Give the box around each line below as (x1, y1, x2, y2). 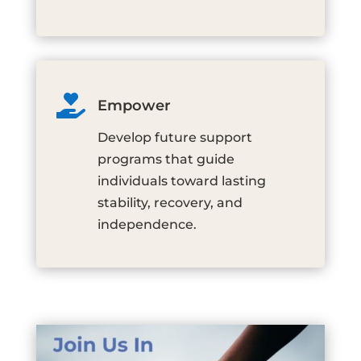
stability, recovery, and (97, 195, 243, 210)
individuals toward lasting (97, 173, 266, 189)
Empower (97, 97, 171, 114)
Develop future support (97, 130, 252, 145)
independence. (97, 217, 197, 232)
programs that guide (97, 151, 234, 167)
